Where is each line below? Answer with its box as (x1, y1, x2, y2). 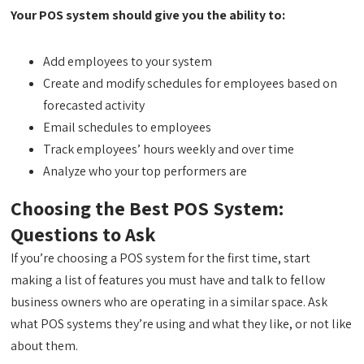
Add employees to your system (43, 53, 213, 70)
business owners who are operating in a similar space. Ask (11, 293, 328, 310)
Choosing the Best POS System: (11, 195, 285, 221)
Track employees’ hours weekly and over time (43, 141, 295, 158)
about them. (11, 337, 79, 354)
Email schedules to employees (43, 119, 212, 136)
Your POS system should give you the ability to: (11, 6, 286, 24)
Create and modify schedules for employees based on (43, 75, 338, 92)
